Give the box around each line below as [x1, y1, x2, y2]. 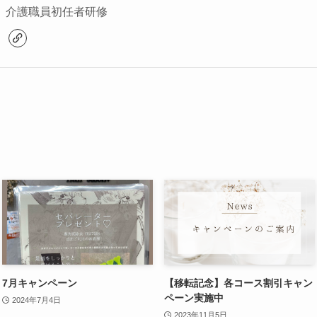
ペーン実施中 [164, 292, 224, 304]
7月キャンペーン [2, 277, 77, 289]
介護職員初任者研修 [6, 6, 108, 18]
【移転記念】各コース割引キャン [164, 277, 313, 289]
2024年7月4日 [11, 295, 61, 304]
